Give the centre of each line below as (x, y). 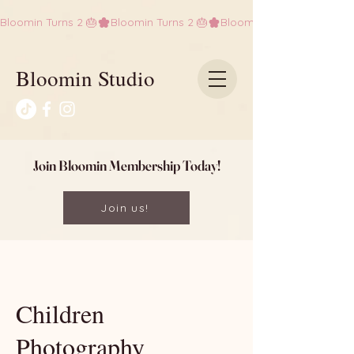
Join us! (125, 208)
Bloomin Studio (85, 78)
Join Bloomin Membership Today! (126, 166)
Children (60, 313)
